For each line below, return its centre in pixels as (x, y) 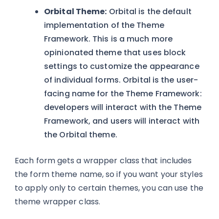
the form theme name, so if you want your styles (109, 174)
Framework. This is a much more (109, 39)
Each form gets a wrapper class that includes (103, 161)
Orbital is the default (149, 11)
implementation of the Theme (104, 25)
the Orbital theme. (82, 135)
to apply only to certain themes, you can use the (109, 188)
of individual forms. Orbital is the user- (121, 80)
